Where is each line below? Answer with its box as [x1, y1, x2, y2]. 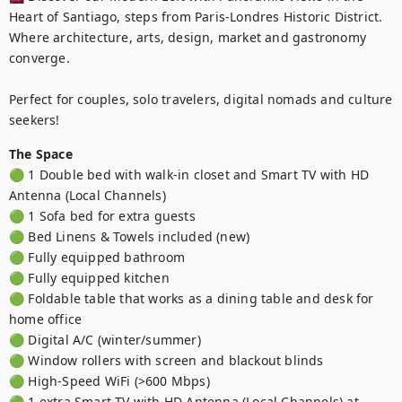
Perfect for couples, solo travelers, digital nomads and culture [9, 91, 393, 108]
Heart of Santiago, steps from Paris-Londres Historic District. [9, 8, 383, 25]
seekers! [9, 111, 60, 128]
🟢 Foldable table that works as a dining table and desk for [9, 290, 374, 307]
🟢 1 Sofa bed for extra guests [9, 207, 199, 224]
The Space [9, 145, 73, 162]
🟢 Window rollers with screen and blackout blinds [9, 352, 324, 369]
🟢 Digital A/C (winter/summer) [9, 331, 201, 348]
